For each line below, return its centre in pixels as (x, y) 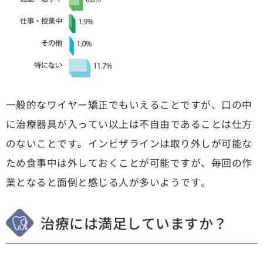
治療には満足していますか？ (134, 223)
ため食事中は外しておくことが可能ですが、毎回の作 (129, 162)
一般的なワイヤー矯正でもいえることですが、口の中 (129, 104)
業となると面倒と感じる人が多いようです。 (108, 182)
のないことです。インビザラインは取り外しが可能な (129, 143)
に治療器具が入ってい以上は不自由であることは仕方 (129, 124)
